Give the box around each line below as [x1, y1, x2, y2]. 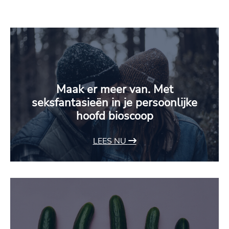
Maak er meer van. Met [56, 82, 173, 98]
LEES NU [93, 135, 128, 147]
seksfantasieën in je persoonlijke [32, 95, 197, 111]
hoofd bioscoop [76, 108, 153, 124]
